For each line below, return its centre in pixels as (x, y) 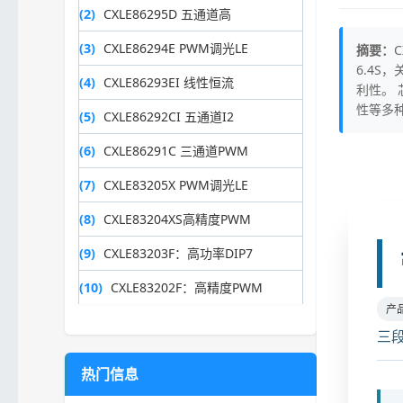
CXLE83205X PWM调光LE (176, 185)
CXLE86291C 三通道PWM (176, 151)
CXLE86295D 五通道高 (167, 14)
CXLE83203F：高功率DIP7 (178, 254)
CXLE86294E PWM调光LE (176, 49)
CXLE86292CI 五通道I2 (169, 117)
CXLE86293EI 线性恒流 (169, 83)
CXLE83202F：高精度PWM (187, 288)
